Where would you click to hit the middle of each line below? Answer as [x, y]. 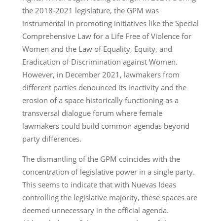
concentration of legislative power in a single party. [108, 171]
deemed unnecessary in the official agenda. [95, 210]
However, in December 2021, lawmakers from [101, 74]
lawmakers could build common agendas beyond [106, 126]
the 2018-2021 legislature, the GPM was [90, 10]
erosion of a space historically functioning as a [100, 100]
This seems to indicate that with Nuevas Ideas [99, 184]
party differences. [52, 138]
